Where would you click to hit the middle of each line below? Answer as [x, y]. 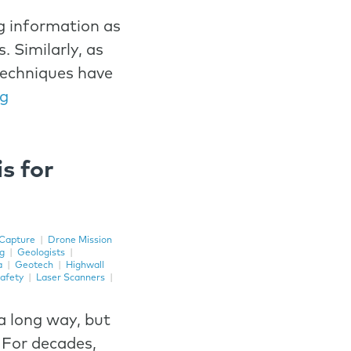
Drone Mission [80, 241]
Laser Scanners [71, 278]
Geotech [34, 266]
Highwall [85, 266]
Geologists [42, 253]
